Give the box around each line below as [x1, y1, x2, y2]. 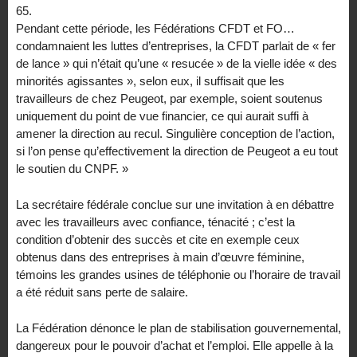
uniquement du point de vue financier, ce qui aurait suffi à [16, 109, 308, 124]
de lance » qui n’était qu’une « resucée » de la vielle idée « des [16, 57, 337, 71]
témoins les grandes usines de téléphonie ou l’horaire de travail [16, 268, 340, 282]
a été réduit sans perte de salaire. [16, 285, 188, 300]
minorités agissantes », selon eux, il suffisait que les [16, 74, 284, 88]
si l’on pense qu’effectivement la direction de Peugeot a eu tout [16, 144, 338, 159]
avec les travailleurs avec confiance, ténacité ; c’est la [16, 215, 295, 229]
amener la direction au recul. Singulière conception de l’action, [16, 127, 335, 141]
